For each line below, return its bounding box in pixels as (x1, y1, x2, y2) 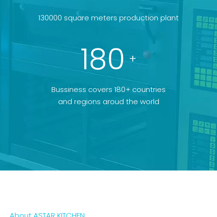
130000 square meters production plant (38, 13, 179, 23)
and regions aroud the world (58, 96, 159, 107)
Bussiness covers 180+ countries (51, 84, 166, 95)
